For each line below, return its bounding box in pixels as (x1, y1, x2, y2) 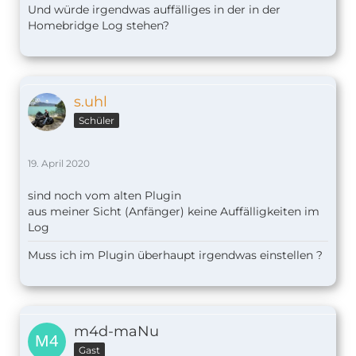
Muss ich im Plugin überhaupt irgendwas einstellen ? (28, 248, 323, 263)
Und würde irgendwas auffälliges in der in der (28, 2, 281, 17)
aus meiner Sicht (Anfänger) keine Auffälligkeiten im (28, 204, 319, 219)
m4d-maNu (74, 323, 159, 341)
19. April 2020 (28, 157, 90, 170)
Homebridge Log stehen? (28, 18, 169, 33)
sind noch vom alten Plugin (28, 188, 181, 203)
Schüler (79, 114, 114, 127)
